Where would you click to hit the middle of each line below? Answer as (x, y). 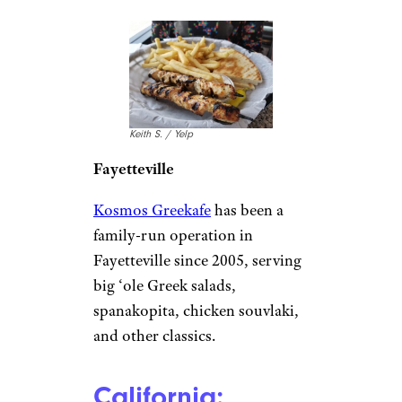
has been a (247, 210)
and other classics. (154, 335)
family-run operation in (173, 235)
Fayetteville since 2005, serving (197, 260)
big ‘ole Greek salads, (165, 285)
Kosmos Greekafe (152, 210)
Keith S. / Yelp (161, 134)
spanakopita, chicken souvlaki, (196, 310)
